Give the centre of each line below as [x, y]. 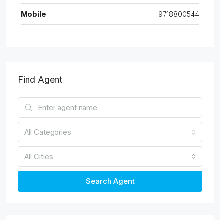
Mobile [33, 14]
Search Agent [110, 181]
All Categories [48, 132]
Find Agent [40, 79]
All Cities [39, 156]
